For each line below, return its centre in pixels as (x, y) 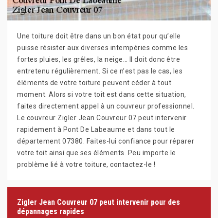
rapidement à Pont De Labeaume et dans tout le (96, 129)
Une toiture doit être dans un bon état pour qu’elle (99, 36)
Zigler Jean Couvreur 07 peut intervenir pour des (99, 202)
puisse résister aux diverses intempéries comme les (102, 47)
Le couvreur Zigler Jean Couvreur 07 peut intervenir (102, 118)
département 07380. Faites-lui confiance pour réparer (106, 141)
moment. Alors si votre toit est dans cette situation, (102, 94)
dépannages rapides (51, 211)
